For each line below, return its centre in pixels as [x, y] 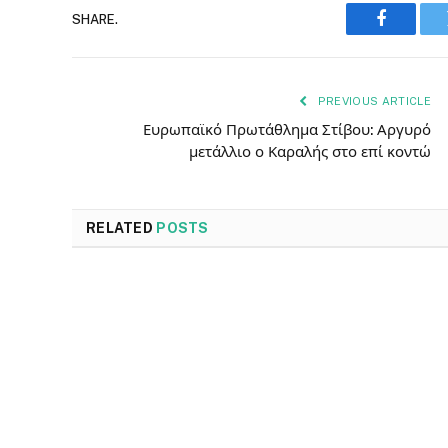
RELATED [121, 228]
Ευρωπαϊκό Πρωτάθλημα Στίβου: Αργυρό [287, 130]
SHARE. [95, 19]
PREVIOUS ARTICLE [372, 101]
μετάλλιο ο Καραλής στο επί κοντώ [310, 152]
